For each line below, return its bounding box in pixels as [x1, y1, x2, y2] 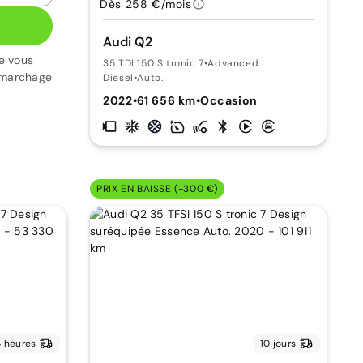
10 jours [260, 336, 297, 350]
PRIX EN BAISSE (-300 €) [96, 181, 218, 195]
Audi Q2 [103, 32, 153, 50]
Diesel [103, 70, 134, 84]
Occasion [200, 92, 258, 108]
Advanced [207, 56, 259, 70]
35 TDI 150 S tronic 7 [103, 56, 204, 70]
